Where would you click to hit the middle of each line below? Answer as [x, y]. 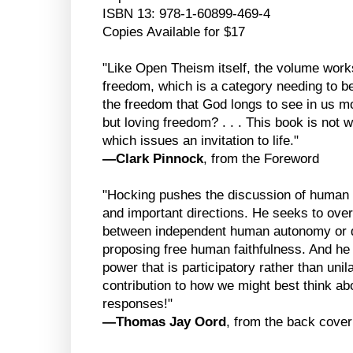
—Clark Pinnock [153, 159]
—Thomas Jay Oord [164, 322]
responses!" [137, 304]
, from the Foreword [261, 159]
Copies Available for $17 [174, 32]
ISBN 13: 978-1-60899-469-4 [186, 14]
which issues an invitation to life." [201, 141]
